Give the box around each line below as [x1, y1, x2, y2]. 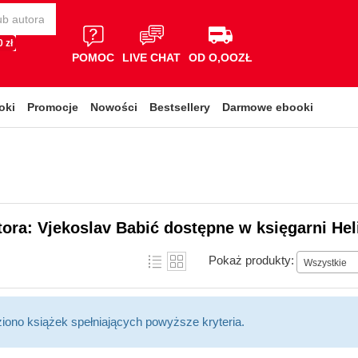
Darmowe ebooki [222, 101, 313, 113]
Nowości [90, 101, 137, 113]
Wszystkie [304, 257, 347, 268]
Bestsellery [149, 101, 210, 113]
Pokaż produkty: [209, 253, 294, 267]
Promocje [27, 101, 78, 113]
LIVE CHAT [122, 50, 181, 64]
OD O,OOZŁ [189, 50, 253, 64]
